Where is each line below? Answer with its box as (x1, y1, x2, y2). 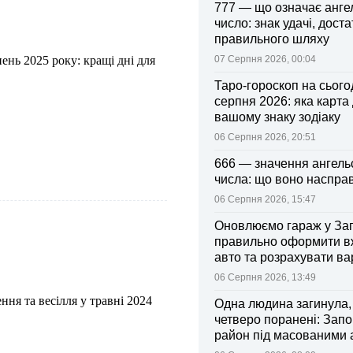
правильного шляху (214, 32, 329, 46)
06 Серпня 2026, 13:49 (214, 272, 316, 283)
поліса (214, 266, 252, 280)
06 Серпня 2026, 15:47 (214, 194, 316, 205)
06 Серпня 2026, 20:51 (214, 132, 316, 143)
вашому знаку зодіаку (214, 110, 340, 124)
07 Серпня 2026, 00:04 (214, 54, 316, 65)
